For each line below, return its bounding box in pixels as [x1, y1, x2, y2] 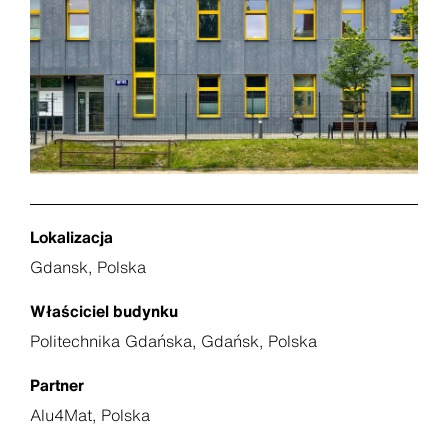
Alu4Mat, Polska [30, 402, 150, 427]
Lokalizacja [30, 224, 113, 249]
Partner [30, 372, 84, 397]
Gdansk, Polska [30, 254, 146, 279]
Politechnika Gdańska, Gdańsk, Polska [30, 328, 317, 353]
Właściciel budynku [30, 298, 178, 323]
